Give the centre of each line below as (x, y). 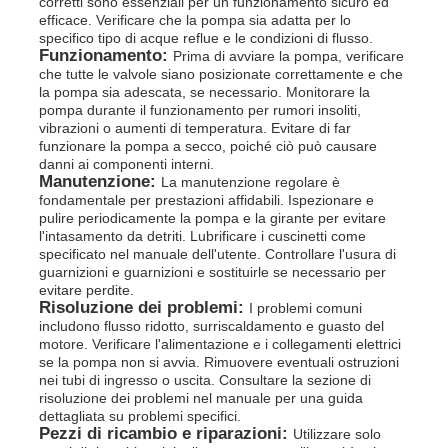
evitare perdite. (87, 289)
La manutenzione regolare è (251, 181)
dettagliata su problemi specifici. (140, 415)
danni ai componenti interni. (127, 163)
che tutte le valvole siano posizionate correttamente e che (221, 73)
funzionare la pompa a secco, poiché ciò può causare (208, 145)
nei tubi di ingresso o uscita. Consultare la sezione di (205, 379)
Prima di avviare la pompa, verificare (289, 55)
